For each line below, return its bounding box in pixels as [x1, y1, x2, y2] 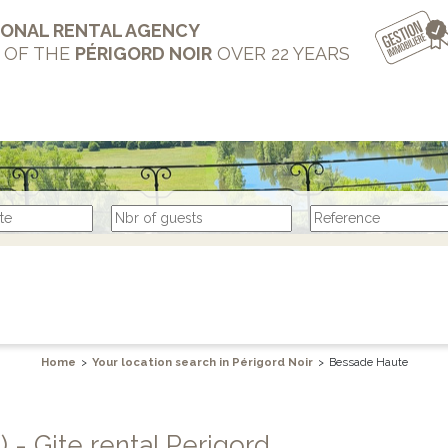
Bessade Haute [328, 355, 408, 369]
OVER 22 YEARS [211, 43, 350, 64]
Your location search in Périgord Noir [91, 355, 313, 369]
